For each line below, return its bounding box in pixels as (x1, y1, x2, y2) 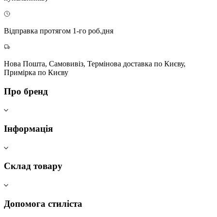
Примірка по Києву (4, 68, 68, 77)
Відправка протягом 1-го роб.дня (4, 26, 113, 35)
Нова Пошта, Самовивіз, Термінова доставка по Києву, (4, 59, 186, 68)
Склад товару (4, 161, 62, 171)
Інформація (4, 124, 53, 134)
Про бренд (4, 86, 48, 96)
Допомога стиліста (4, 198, 82, 209)
